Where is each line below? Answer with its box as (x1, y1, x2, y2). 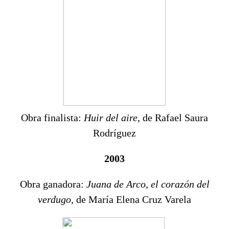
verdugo (38, 194, 71, 205)
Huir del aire (84, 112, 138, 124)
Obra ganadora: (19, 178, 86, 190)
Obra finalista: (21, 112, 84, 124)
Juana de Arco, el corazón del (86, 178, 210, 190)
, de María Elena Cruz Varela (71, 194, 191, 205)
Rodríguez (93, 127, 136, 139)
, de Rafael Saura (138, 112, 208, 124)
